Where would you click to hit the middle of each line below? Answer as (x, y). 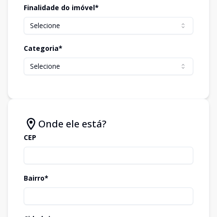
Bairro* (36, 178)
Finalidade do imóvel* (61, 8)
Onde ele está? (72, 124)
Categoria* (43, 48)
